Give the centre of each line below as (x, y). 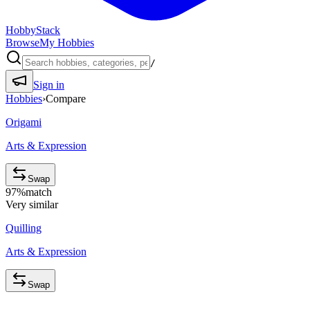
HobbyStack (33, 30)
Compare (66, 99)
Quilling (24, 228)
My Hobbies (67, 43)
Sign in (49, 85)
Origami (24, 122)
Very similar (32, 204)
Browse (22, 43)
